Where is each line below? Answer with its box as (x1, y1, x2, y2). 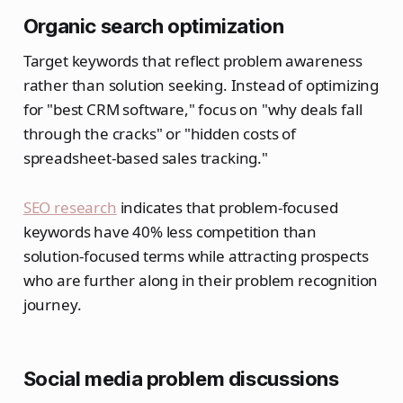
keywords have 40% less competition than (22, 221, 318, 243)
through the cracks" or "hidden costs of (22, 123, 297, 145)
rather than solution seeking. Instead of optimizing (22, 75, 380, 96)
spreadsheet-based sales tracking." (22, 148, 268, 169)
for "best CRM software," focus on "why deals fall (22, 99, 363, 121)
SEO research (22, 197, 117, 219)
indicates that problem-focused (116, 197, 338, 219)
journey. (22, 294, 82, 316)
